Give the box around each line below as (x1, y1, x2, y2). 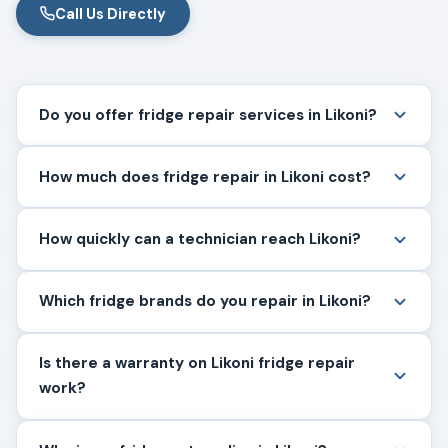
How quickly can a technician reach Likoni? (39, 229, 362, 250)
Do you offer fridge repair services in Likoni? (39, 104, 378, 125)
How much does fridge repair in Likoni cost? (39, 166, 372, 187)
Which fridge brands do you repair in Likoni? (39, 291, 372, 312)
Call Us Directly (55, 4, 166, 23)
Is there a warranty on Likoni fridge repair (39, 353, 356, 374)
